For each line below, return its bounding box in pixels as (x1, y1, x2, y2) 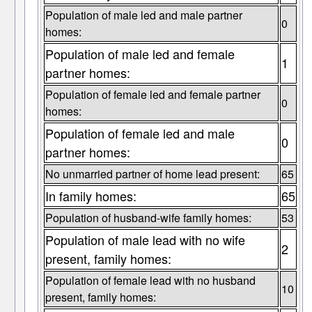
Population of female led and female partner (45, 86, 260, 103)
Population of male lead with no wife (45, 231, 245, 249)
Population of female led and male (45, 124, 235, 143)
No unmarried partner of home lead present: (45, 166, 260, 182)
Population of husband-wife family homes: (45, 210, 251, 226)
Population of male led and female (45, 45, 235, 63)
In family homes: (45, 187, 136, 205)
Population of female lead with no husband (45, 272, 256, 289)
